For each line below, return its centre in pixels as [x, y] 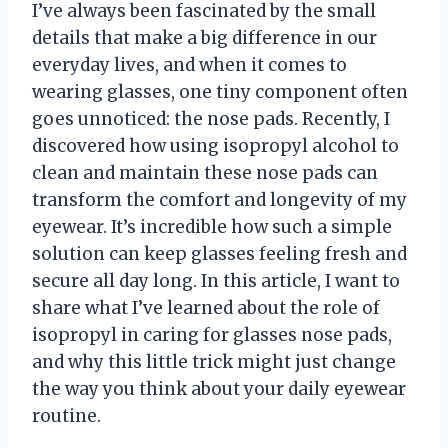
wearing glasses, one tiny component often [220, 92]
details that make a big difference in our [204, 38]
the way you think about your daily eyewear [219, 389]
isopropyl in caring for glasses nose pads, [212, 335]
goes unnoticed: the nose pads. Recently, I [211, 119]
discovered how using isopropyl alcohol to [215, 146]
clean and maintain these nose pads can [205, 173]
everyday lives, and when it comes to [189, 65]
